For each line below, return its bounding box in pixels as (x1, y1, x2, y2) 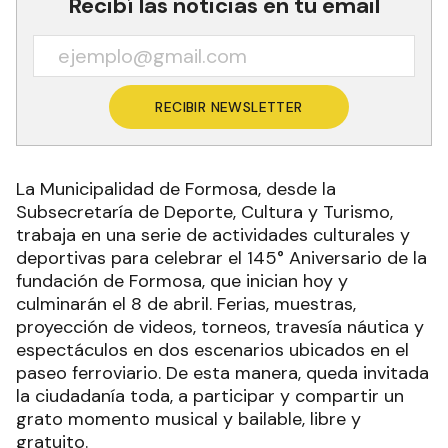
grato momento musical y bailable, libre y (16, 407, 361, 432)
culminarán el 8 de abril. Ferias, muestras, (16, 292, 356, 317)
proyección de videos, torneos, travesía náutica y (16, 315, 424, 340)
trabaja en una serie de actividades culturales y (16, 223, 410, 248)
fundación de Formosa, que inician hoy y (16, 269, 348, 294)
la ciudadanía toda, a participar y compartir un (16, 384, 404, 409)
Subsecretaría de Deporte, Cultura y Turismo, (16, 200, 393, 225)
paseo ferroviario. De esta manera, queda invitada (16, 361, 429, 386)
